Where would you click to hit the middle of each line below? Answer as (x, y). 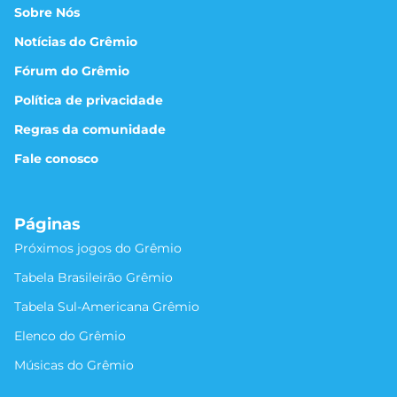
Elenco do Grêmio (70, 335)
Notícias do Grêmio (76, 41)
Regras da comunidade (90, 129)
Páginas (47, 224)
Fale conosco (56, 158)
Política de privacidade (89, 100)
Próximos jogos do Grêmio (98, 248)
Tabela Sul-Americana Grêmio (107, 306)
